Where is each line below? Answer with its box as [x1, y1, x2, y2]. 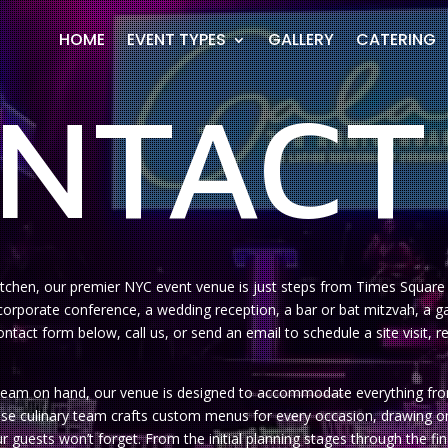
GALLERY [267, 28, 334, 51]
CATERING [355, 28, 436, 51]
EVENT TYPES [126, 28, 226, 51]
